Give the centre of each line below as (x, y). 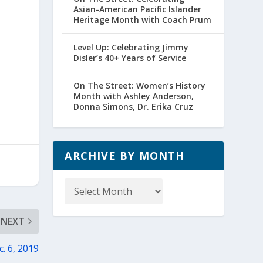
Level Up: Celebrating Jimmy (131, 48)
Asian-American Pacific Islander (138, 9)
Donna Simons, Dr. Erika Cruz (134, 107)
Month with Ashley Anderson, (134, 96)
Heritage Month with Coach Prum (143, 20)
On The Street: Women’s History (140, 86)
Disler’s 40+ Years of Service (130, 58)
